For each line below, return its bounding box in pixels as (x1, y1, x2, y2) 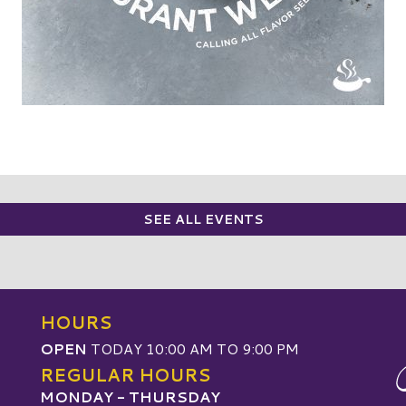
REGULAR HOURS (40, 362, 210, 388)
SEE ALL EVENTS (142, 210, 264, 229)
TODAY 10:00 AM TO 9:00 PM (87, 338, 299, 360)
